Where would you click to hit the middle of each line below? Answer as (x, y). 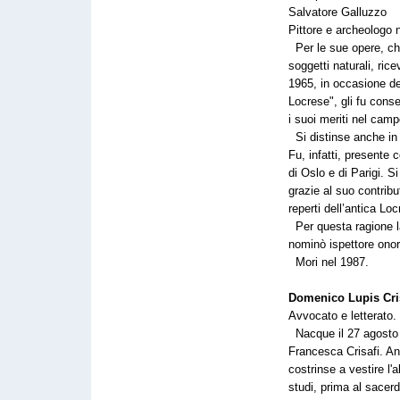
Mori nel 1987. (329, 262)
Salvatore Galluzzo (337, 12)
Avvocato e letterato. (342, 316)
